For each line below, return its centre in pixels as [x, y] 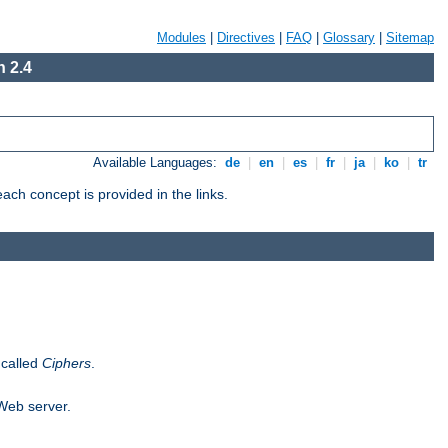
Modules [181, 37]
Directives [246, 37]
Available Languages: [157, 163]
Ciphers [66, 362]
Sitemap [410, 37]
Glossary [349, 37]
